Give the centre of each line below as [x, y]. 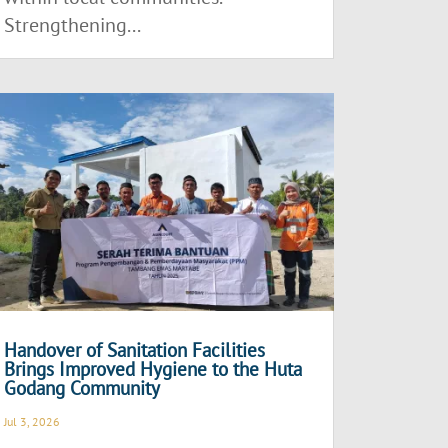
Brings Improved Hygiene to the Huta [153, 369]
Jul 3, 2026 [32, 422]
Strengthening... [73, 25]
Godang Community [82, 388]
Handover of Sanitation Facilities [135, 350]
